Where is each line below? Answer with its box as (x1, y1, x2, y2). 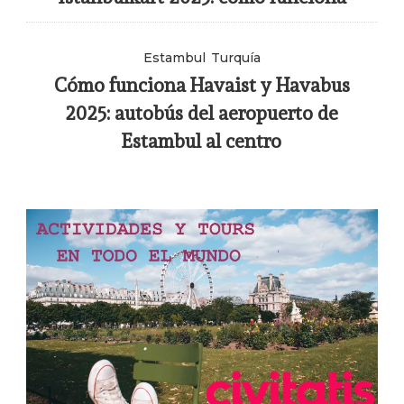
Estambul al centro (122, 129, 282, 152)
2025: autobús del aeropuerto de (65, 101, 339, 124)
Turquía (210, 49, 261, 66)
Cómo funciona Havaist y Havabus (53, 73, 350, 96)
